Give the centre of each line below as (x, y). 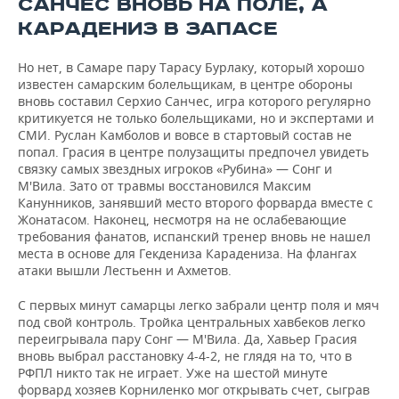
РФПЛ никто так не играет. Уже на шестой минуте (173, 373)
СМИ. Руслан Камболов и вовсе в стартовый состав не (185, 135)
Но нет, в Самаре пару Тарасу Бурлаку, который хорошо (191, 67)
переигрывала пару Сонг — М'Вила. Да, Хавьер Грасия (187, 339)
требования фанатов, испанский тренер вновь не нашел (194, 236)
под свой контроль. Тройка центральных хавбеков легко (191, 322)
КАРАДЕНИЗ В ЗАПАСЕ (148, 29)
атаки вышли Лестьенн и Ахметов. (125, 270)
